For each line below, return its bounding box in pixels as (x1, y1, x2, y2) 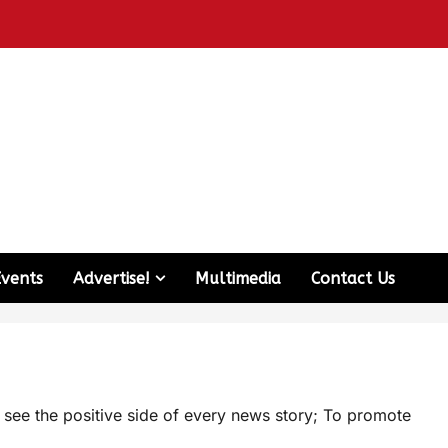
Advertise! (73, 268, 150, 288)
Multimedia (195, 268, 281, 288)
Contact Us (311, 268, 395, 288)
